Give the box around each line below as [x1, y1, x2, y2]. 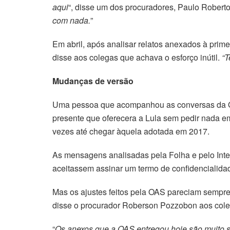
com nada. [52, 14, 90, 27]
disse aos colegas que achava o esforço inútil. [52, 51, 222, 64]
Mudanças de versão [52, 75, 133, 87]
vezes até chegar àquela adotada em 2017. [52, 125, 209, 138]
